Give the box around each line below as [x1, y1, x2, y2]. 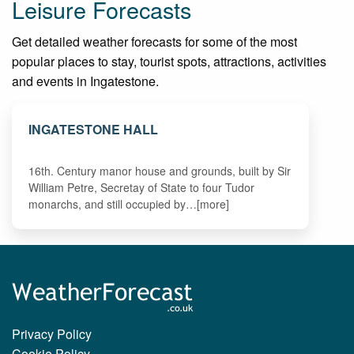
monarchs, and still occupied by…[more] [28, 195, 230, 212]
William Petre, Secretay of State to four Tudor [28, 179, 255, 195]
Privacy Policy [12, 325, 92, 344]
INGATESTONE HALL [28, 119, 159, 138]
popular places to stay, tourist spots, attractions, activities [12, 51, 326, 70]
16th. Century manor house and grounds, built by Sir [28, 162, 292, 179]
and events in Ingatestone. [12, 71, 159, 90]
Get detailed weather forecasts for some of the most [12, 32, 297, 51]
